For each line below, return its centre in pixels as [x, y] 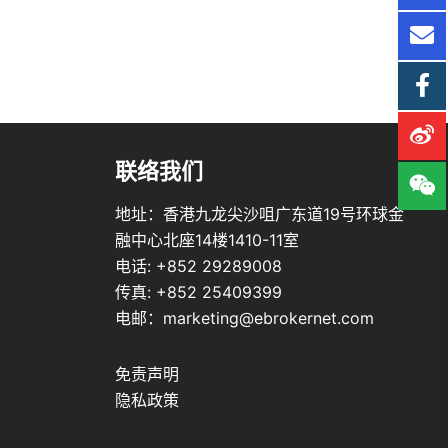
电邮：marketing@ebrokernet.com [244, 318]
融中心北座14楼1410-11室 [206, 240]
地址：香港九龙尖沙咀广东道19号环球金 [259, 214]
